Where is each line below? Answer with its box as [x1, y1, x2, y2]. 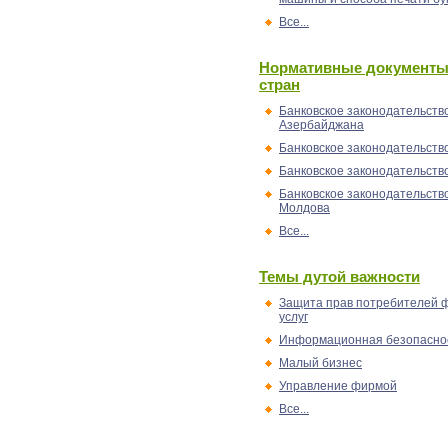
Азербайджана [279, 118, 364, 132]
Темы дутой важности [259, 268, 420, 285]
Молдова [279, 201, 330, 215]
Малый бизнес [279, 356, 362, 370]
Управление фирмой [279, 379, 397, 393]
